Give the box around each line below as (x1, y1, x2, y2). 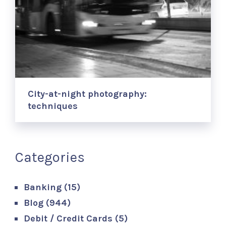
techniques (28, 100, 78, 111)
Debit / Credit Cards (24, 212, 113, 224)
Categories (15, 148, 85, 165)
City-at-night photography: (28, 88, 147, 99)
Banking (24, 181, 62, 193)
